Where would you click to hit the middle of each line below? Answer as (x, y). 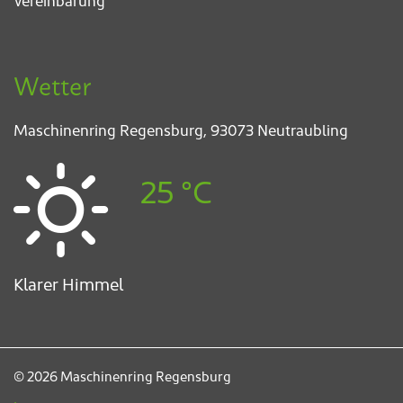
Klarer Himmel (68, 283)
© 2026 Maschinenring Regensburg (122, 375)
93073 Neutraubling (279, 130)
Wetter (52, 85)
